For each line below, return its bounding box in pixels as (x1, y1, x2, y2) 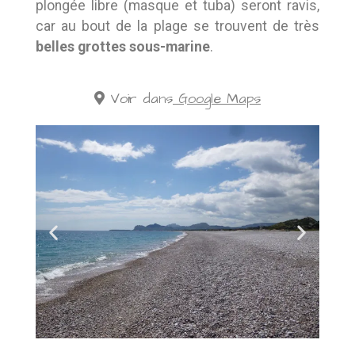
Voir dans (105, 90, 173, 109)
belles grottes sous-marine (36, 39, 210, 55)
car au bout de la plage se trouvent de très (36, 18, 319, 35)
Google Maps (178, 90, 261, 109)
